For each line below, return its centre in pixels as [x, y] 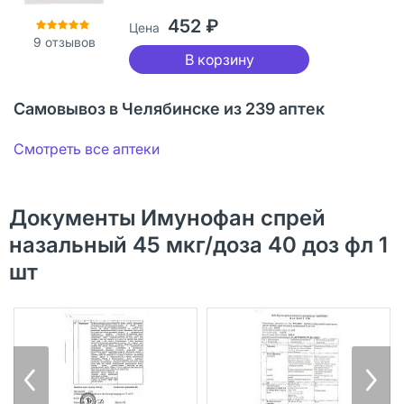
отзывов [68, 41]
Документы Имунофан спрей [167, 217]
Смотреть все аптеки [87, 148]
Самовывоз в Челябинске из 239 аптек [169, 108]
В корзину [219, 59]
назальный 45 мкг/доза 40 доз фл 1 [198, 244]
